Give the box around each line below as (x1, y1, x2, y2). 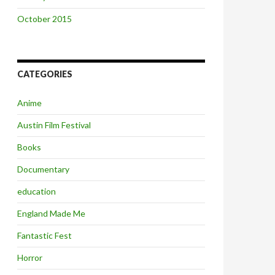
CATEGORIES (17, 69, 72, 79)
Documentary (17, 164, 69, 174)
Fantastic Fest (17, 230, 72, 241)
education (17, 186, 56, 196)
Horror (17, 252, 42, 263)
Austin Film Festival (17, 120, 91, 130)
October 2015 (17, 14, 72, 24)
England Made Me (17, 208, 85, 219)
